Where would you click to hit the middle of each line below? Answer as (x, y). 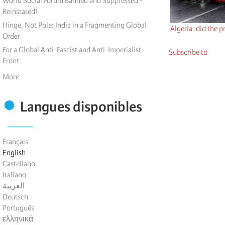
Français (15, 142)
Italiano (14, 175)
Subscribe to (188, 52)
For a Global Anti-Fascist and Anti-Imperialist (72, 50)
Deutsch (15, 197)
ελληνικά (18, 219)
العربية (14, 186)
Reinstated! (20, 12)
